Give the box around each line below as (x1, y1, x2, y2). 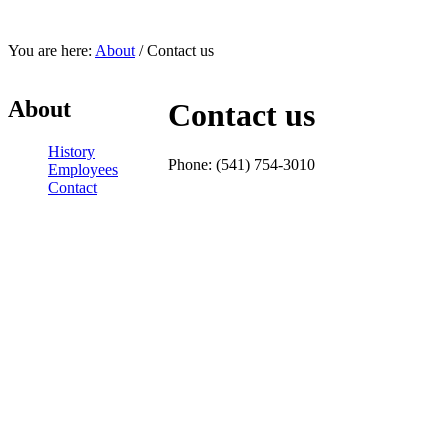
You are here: (8, 42, 95, 59)
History (48, 142, 95, 160)
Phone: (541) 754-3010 (168, 155, 315, 173)
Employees (48, 160, 118, 178)
